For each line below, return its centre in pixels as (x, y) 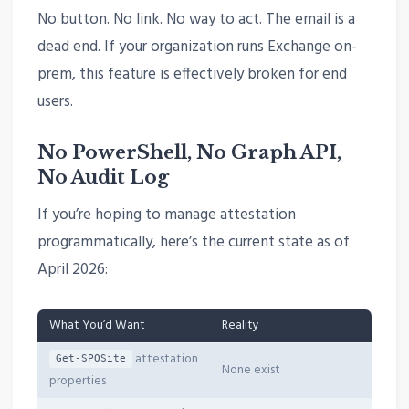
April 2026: (72, 270)
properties (78, 381)
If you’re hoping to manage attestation (166, 215)
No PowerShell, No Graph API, (189, 152)
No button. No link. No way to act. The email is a (196, 19)
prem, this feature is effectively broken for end (192, 74)
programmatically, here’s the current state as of (193, 243)
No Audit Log (103, 177)
